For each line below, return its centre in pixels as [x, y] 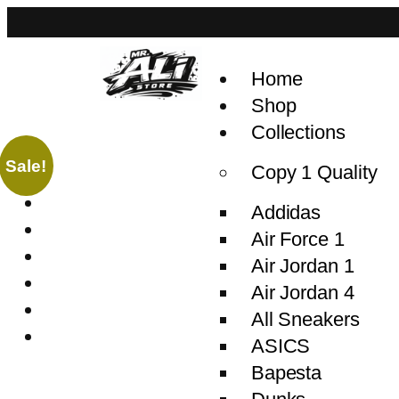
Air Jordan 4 [302, 293]
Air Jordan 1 [302, 266]
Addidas [286, 212]
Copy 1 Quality [314, 172]
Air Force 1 [297, 239]
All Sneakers [305, 319]
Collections [298, 132]
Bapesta [286, 373]
